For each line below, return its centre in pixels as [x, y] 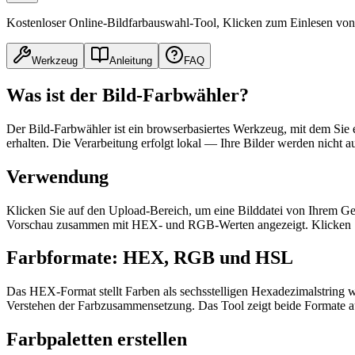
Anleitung [131, 60]
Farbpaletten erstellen [97, 340]
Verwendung [57, 176]
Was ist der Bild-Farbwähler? [128, 95]
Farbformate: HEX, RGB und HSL [150, 258]
